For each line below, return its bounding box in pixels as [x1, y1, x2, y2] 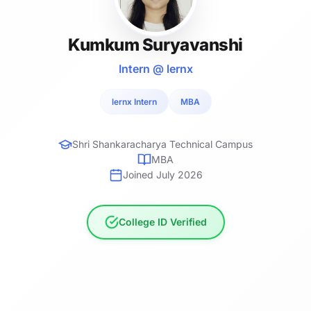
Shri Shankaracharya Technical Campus [72, 137, 253, 150]
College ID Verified [118, 215, 207, 228]
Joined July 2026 [122, 168, 203, 180]
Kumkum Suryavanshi [68, 34, 243, 55]
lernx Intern [111, 96, 157, 107]
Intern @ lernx [118, 61, 193, 76]
